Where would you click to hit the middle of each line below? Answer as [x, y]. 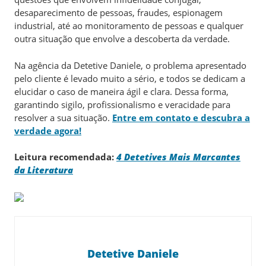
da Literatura [44, 170]
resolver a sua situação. [63, 117]
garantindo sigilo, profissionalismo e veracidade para [122, 104]
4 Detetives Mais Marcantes [178, 157]
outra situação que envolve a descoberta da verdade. [122, 39]
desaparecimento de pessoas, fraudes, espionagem [118, 12]
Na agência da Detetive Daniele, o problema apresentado [130, 65]
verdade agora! [48, 130]
